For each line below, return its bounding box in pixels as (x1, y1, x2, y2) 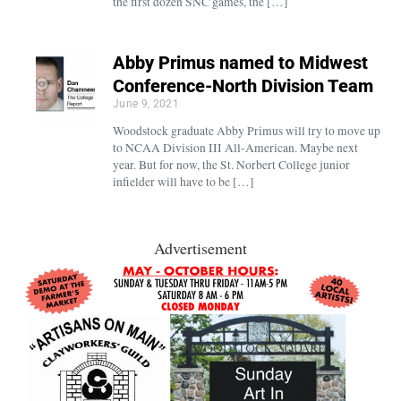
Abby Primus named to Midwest (112, 51, 368, 73)
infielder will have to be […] (112, 173, 254, 190)
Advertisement (154, 236, 247, 259)
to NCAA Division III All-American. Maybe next (112, 139, 358, 156)
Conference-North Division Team (112, 74, 373, 97)
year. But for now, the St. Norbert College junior (112, 156, 350, 173)
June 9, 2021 (112, 97, 180, 110)
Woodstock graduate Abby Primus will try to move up (112, 122, 380, 139)
